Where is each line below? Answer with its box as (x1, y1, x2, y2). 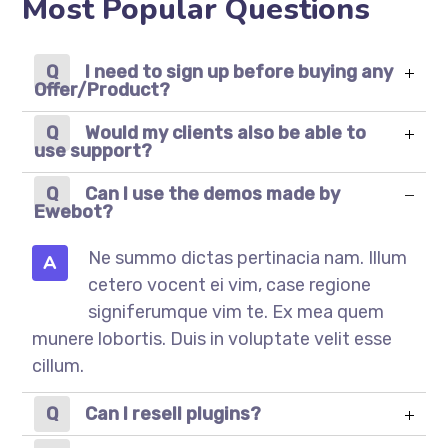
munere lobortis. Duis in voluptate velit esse (32, 328, 393, 350)
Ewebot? (34, 201, 114, 223)
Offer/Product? (34, 79, 171, 101)
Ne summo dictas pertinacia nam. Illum (88, 247, 408, 269)
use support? (34, 140, 153, 162)
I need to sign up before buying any (85, 61, 394, 83)
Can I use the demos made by (85, 183, 341, 205)
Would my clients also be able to (85, 122, 367, 144)
